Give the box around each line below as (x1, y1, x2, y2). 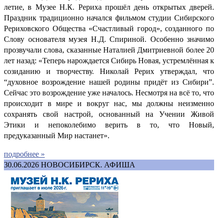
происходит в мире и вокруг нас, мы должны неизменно (4, 99, 214, 108)
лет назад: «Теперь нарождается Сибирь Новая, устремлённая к (4, 56, 214, 65)
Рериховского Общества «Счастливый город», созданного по (4, 24, 214, 33)
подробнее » (4, 149, 45, 158)
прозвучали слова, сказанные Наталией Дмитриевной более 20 (4, 45, 214, 54)
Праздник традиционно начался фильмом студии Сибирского (4, 13, 214, 22)
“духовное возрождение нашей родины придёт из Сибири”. (4, 77, 214, 86)
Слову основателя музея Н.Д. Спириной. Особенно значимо (4, 35, 214, 43)
